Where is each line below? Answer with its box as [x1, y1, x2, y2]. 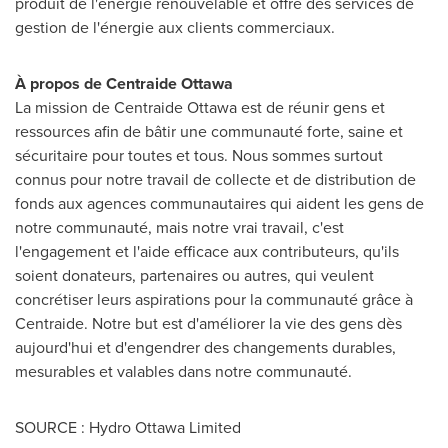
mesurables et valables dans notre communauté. [15, 360, 352, 383]
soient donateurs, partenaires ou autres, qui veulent [15, 264, 374, 287]
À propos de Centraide [15, 72, 181, 95]
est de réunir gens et [237, 96, 385, 119]
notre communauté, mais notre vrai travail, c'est [15, 216, 344, 239]
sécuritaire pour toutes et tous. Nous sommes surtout [15, 144, 383, 167]
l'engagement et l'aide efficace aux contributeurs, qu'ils [15, 240, 399, 263]
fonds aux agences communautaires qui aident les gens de [15, 192, 424, 215]
